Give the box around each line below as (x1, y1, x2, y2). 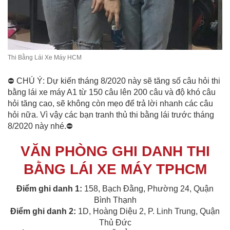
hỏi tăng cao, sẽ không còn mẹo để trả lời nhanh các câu (8, 99, 213, 108)
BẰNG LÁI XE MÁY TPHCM (23, 161, 207, 177)
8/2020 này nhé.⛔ (8, 121, 73, 130)
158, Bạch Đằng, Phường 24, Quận (84, 184, 214, 193)
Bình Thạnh (93, 195, 137, 204)
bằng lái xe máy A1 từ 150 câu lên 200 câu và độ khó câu (8, 87, 216, 97)
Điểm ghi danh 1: (16, 184, 84, 193)
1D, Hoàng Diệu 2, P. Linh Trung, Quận (76, 206, 220, 216)
